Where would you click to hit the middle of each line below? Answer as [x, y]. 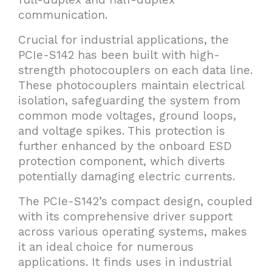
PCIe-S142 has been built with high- [119, 55]
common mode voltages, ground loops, [127, 116]
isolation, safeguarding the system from [129, 100]
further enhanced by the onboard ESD [125, 146]
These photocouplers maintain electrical [131, 85]
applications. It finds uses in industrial [125, 262]
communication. [63, 15]
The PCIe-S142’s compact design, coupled [135, 201]
